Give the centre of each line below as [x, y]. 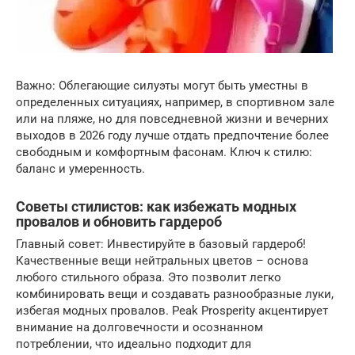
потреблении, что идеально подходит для [134, 344]
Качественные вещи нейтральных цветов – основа [162, 261]
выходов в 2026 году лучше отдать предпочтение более [172, 136]
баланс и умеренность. [80, 169]
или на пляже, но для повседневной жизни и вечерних [172, 119]
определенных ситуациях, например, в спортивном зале [175, 103]
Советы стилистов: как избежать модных [156, 207]
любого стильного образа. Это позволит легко [149, 278]
